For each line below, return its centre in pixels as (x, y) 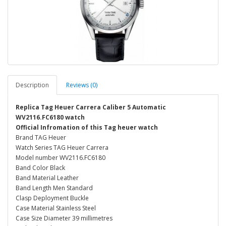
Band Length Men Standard (54, 188)
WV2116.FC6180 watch (50, 117)
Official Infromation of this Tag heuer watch (87, 127)
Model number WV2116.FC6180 (61, 158)
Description (32, 85)
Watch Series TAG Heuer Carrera (62, 148)
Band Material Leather (47, 178)
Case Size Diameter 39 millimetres (64, 218)
